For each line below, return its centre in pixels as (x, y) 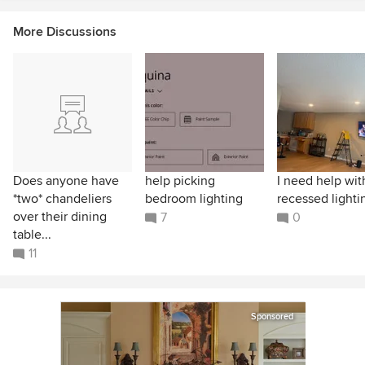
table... (32, 234)
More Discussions (65, 31)
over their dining (60, 216)
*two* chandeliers (62, 198)
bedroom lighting (194, 198)
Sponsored (272, 316)
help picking (180, 180)
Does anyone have (66, 180)
